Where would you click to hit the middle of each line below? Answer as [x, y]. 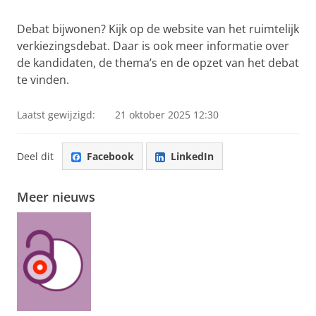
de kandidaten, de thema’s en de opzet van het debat [158, 63]
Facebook [110, 156]
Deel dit [35, 156]
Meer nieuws [56, 197]
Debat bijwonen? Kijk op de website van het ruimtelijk [158, 29]
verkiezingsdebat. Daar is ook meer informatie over [153, 46]
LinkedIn [192, 156]
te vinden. [43, 80]
